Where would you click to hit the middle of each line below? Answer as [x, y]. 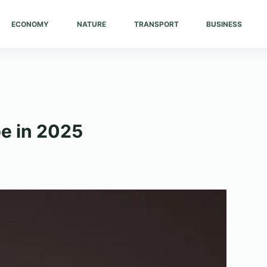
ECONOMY [30, 24]
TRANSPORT [156, 24]
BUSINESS [224, 24]
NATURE [91, 24]
